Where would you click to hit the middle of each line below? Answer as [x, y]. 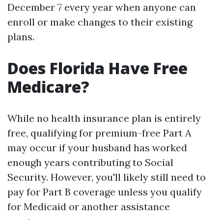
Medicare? [48, 87]
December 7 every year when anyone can [102, 7]
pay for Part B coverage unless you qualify [105, 192]
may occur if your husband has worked [97, 148]
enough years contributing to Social [90, 162]
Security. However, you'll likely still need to [107, 177]
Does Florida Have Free [97, 68]
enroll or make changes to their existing [100, 22]
